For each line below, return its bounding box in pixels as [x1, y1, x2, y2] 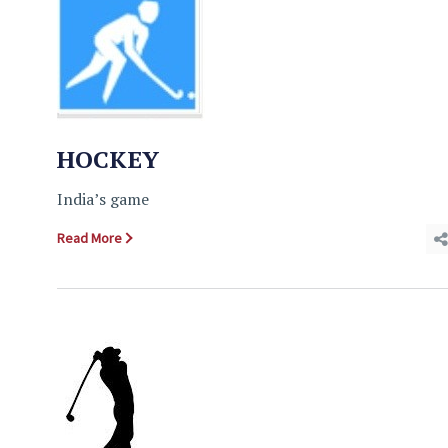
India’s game [57, 188, 149, 210]
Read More [57, 229, 122, 247]
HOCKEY [57, 143, 159, 175]
